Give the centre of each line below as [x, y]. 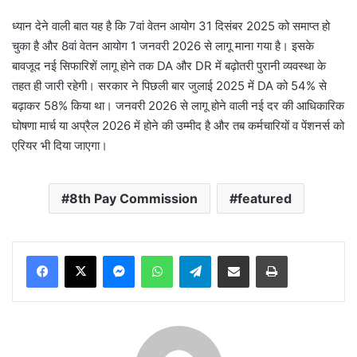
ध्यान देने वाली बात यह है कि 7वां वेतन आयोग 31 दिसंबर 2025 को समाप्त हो [171, 26]
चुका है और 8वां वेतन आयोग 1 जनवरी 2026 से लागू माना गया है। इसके [163, 46]
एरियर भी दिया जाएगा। [60, 146]
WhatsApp [198, 255]
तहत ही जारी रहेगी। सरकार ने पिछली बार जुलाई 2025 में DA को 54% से [169, 86]
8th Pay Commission [133, 199]
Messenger [162, 255]
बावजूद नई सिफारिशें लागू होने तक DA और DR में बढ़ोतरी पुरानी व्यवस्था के [169, 66]
